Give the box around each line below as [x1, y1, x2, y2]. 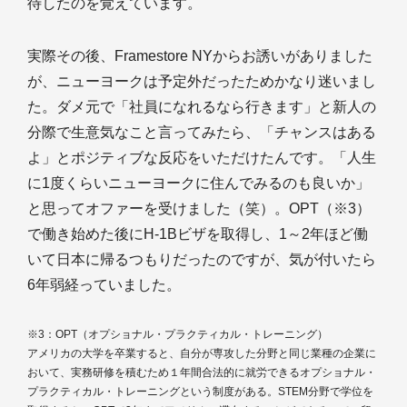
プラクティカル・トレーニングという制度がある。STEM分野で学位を [27, 385, 373, 398]
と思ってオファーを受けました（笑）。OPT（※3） [27, 201, 371, 216]
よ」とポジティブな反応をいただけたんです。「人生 [27, 150, 376, 165]
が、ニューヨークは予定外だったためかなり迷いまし [27, 74, 376, 89]
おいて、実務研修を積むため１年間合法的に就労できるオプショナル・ [27, 366, 376, 379]
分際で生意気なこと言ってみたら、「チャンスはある [27, 124, 376, 140]
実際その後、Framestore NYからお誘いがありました [27, 48, 372, 64]
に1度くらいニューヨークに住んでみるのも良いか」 [27, 175, 370, 191]
